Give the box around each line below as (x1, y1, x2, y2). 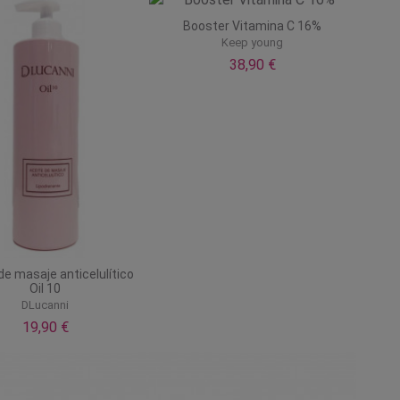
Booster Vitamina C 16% (183, 18, 322, 33)
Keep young (221, 36, 284, 50)
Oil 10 (29, 280, 62, 296)
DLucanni (21, 298, 70, 312)
